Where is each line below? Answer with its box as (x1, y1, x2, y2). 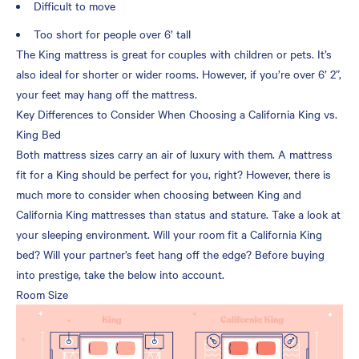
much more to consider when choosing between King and (16, 185, 301, 202)
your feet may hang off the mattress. (16, 85, 197, 102)
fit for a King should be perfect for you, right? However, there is (16, 165, 331, 182)
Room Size (16, 285, 68, 302)
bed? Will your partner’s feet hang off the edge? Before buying (16, 245, 325, 262)
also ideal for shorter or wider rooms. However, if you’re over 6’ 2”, (16, 65, 341, 82)
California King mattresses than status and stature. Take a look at (16, 205, 341, 222)
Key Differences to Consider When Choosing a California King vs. (16, 105, 337, 122)
